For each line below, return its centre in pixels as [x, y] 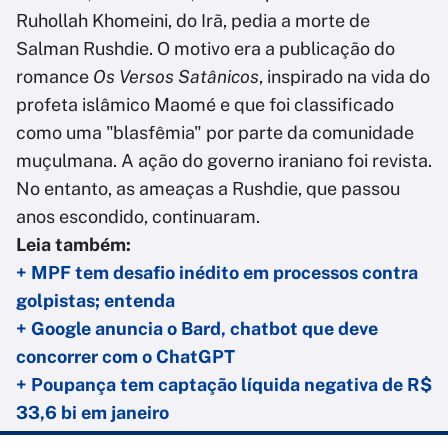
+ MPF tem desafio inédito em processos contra [217, 273]
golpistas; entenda [95, 301]
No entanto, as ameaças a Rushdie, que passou [208, 189]
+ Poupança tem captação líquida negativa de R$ [224, 385]
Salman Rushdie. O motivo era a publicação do [205, 49]
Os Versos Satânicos [176, 77]
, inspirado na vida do [344, 77]
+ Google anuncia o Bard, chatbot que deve [197, 329]
